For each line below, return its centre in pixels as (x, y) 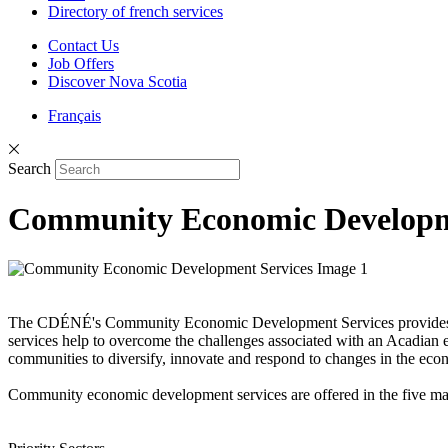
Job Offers (81, 63)
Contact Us (83, 45)
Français (74, 115)
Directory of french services (135, 11)
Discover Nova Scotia (117, 81)
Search (29, 168)
